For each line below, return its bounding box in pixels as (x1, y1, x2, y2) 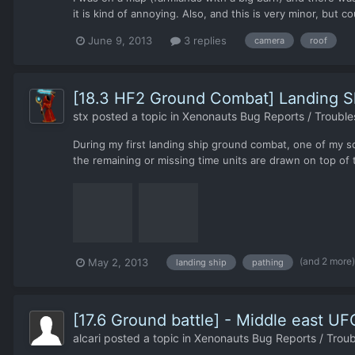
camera (254, 35, 284, 47)
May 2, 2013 (88, 255, 148, 269)
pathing (252, 257, 284, 269)
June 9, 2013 (88, 33, 152, 47)
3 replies (181, 33, 227, 47)
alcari (73, 330, 101, 345)
